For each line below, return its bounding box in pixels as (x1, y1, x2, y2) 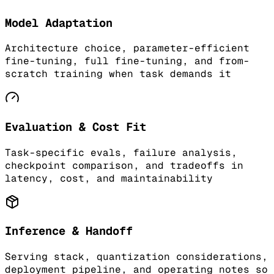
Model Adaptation (5, 15, 113, 31)
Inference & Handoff (5, 223, 133, 239)
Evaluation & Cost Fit (5, 119, 146, 135)
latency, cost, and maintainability (5, 171, 213, 185)
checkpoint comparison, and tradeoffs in (5, 158, 243, 172)
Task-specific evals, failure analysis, (5, 146, 237, 159)
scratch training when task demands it (5, 67, 231, 81)
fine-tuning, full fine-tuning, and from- (5, 54, 250, 68)
